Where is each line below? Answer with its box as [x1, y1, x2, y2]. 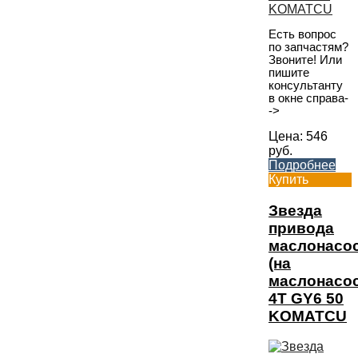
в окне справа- [268, 92, 348, 105]
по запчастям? [268, 41, 348, 54]
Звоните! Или [268, 54, 342, 67]
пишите [268, 66, 309, 80]
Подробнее [268, 157, 336, 172]
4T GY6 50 [268, 289, 344, 307]
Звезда [268, 201, 322, 219]
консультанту [268, 79, 343, 93]
